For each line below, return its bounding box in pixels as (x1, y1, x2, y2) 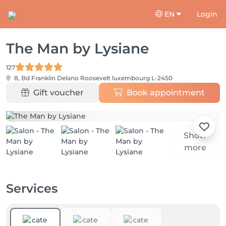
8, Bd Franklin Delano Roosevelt (13, 74, 112, 82)
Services (6, 181, 58, 196)
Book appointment (127, 88, 205, 97)
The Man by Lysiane (6, 40, 149, 57)
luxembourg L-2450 (112, 74, 173, 82)
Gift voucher (33, 88, 84, 97)
